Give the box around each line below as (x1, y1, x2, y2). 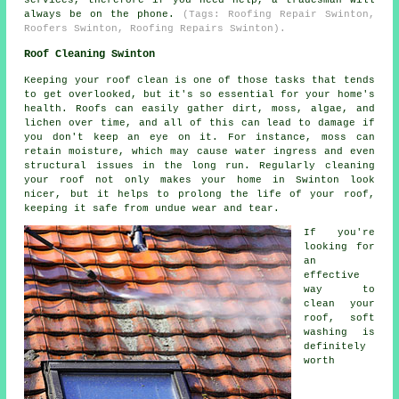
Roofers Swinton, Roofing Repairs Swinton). (24, 22, 287, 34)
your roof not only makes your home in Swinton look (24, 174, 375, 185)
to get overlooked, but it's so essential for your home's (24, 88, 375, 100)
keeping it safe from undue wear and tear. (24, 202, 281, 214)
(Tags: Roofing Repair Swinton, (182, 8, 375, 20)
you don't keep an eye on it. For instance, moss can (24, 131, 375, 142)
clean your (304, 297, 375, 309)
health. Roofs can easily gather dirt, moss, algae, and (24, 102, 375, 114)
